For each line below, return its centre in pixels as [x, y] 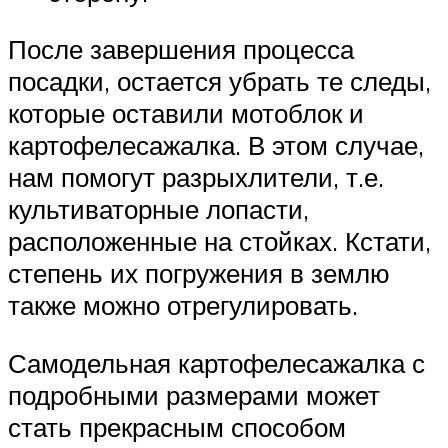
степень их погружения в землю [199, 273]
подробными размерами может [194, 394]
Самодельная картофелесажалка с [216, 362]
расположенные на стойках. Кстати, [219, 241]
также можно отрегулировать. [183, 305]
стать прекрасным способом [177, 426]
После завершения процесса [181, 49]
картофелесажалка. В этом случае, [216, 145]
